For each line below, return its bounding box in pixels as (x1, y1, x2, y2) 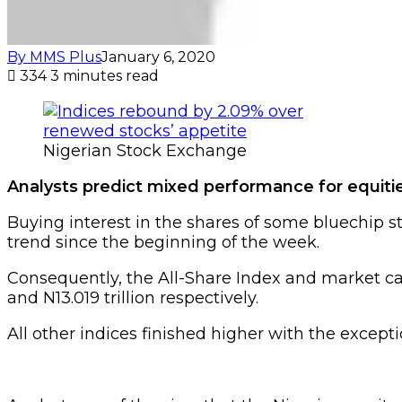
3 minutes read (50, 66, 159, 84)
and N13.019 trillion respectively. (7, 287, 258, 308)
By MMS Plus (7, 48, 101, 66)
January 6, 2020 (101, 48, 215, 66)
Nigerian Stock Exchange (43, 140, 247, 161)
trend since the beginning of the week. (7, 232, 319, 252)
